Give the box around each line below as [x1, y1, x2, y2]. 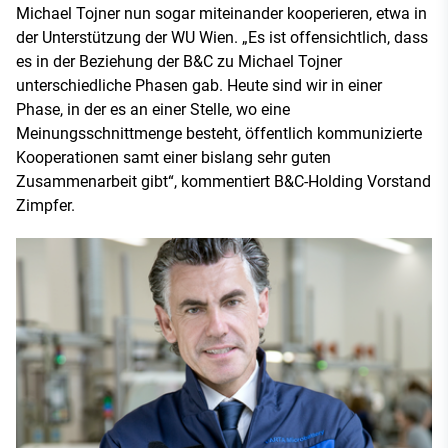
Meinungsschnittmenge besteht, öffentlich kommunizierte [16, 124, 422, 144]
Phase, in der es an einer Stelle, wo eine [16, 100, 290, 120]
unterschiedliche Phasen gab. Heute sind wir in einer [16, 76, 382, 96]
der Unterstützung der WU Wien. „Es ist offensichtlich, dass [16, 28, 428, 48]
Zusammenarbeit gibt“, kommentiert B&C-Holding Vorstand [16, 172, 431, 192]
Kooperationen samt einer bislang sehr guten [16, 148, 331, 168]
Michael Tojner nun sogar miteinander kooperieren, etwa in [16, 4, 427, 24]
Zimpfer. [16, 196, 75, 216]
